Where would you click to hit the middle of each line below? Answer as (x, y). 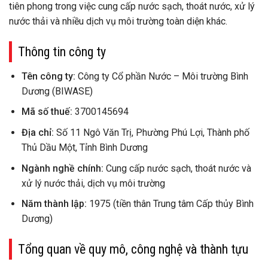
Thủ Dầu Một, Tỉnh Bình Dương (84, 147)
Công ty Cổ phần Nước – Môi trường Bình (162, 76)
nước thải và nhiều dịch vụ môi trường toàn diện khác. (118, 21)
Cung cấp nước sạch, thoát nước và (177, 168)
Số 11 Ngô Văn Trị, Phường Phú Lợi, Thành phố (151, 132)
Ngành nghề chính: (62, 168)
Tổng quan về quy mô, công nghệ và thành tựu (133, 249)
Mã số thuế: (47, 112)
